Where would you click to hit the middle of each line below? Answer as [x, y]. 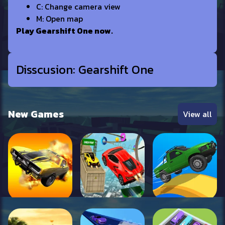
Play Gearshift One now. [65, 31]
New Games [36, 114]
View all [197, 114]
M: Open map [60, 19]
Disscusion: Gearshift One [85, 70]
